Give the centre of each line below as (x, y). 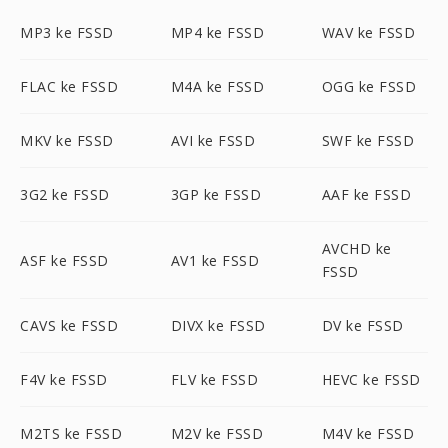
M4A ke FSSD (217, 86)
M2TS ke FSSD (71, 433)
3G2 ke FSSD (65, 194)
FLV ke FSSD (214, 379)
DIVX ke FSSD (218, 325)
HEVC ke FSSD (371, 379)
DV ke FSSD (362, 325)
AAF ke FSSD (366, 194)
